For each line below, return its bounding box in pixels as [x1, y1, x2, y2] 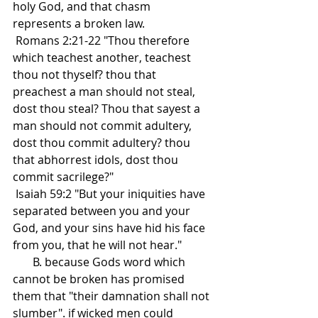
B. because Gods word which [13, 254, 33, 270]
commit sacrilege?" [13, 169, 114, 185]
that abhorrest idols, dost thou [13, 152, 181, 168]
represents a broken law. [13, 16, 145, 32]
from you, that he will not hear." [13, 237, 182, 253]
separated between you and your [13, 203, 193, 219]
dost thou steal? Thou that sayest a [13, 101, 203, 117]
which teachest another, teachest [13, 50, 194, 66]
